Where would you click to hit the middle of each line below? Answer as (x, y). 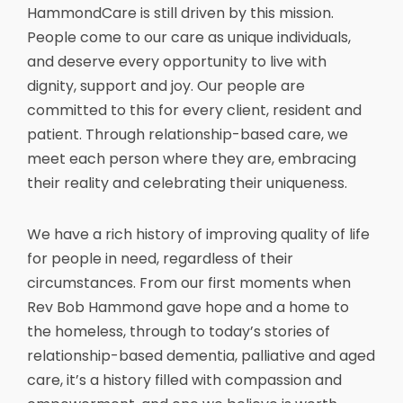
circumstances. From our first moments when (189, 282)
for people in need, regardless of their (160, 258)
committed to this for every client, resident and (194, 110)
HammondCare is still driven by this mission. (180, 13)
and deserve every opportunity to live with (177, 61)
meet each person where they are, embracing (192, 158)
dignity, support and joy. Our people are (166, 85)
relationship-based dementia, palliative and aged (201, 355)
